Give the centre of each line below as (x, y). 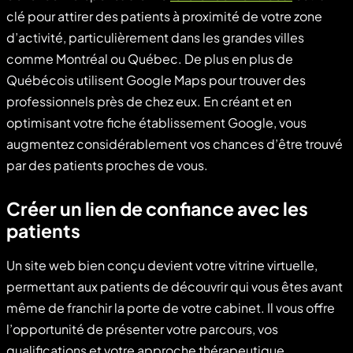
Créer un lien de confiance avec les (157, 208)
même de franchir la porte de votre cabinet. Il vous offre (171, 307)
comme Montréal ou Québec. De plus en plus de (150, 58)
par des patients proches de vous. (107, 165)
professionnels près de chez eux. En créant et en (149, 101)
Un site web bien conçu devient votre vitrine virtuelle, (162, 265)
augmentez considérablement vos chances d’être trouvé (175, 143)
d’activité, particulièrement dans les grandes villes (155, 37)
